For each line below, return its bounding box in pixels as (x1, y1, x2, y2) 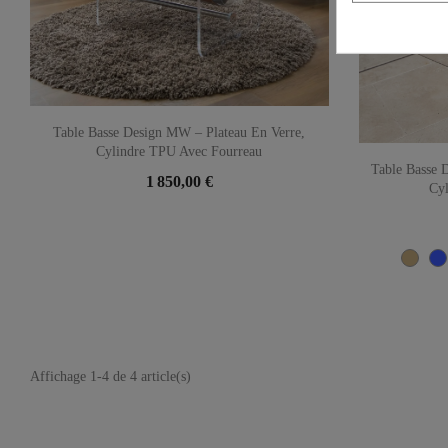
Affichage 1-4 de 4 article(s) (30, 368, 191, 384)
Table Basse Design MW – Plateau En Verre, (53, 124, 306, 140)
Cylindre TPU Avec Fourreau (96, 143, 263, 159)
